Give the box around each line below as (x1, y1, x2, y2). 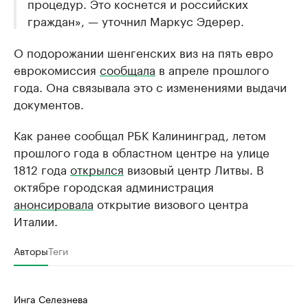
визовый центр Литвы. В (124, 159, 264, 177)
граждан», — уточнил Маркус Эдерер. (27, 11, 244, 29)
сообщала (100, 60, 155, 78)
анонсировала (14, 194, 93, 212)
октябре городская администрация (14, 177, 214, 195)
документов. (14, 94, 84, 112)
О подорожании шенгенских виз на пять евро (14, 43, 273, 60)
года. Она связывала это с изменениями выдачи (14, 77, 287, 95)
